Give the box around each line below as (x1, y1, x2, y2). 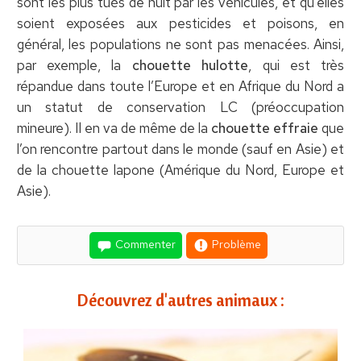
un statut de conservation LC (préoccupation (16, 98, 345, 116)
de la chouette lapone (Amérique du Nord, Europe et (16, 160, 345, 179)
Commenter (113, 236, 176, 251)
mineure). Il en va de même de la (16, 118, 212, 137)
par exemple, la (16, 56, 132, 74)
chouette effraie (211, 118, 319, 137)
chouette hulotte (131, 56, 249, 74)
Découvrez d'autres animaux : (77, 288, 284, 310)
